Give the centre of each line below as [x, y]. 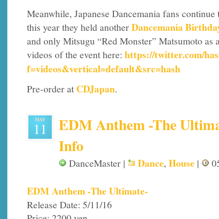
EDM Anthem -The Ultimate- [88, 191]
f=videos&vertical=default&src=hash [104, 68]
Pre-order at [52, 89]
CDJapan [96, 89]
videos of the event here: [76, 54]
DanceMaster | [97, 163]
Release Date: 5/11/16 [69, 204]
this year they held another [79, 27]
